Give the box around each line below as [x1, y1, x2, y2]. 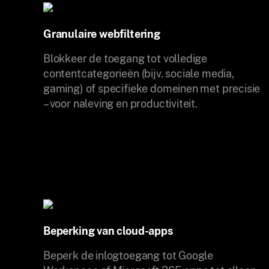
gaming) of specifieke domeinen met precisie [43, 82, 261, 95]
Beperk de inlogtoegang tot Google [43, 249, 214, 262]
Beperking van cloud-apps [43, 224, 173, 237]
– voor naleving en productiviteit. [43, 97, 198, 110]
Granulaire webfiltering [43, 27, 160, 40]
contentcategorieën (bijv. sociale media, [43, 67, 234, 80]
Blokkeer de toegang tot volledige [43, 52, 208, 65]
